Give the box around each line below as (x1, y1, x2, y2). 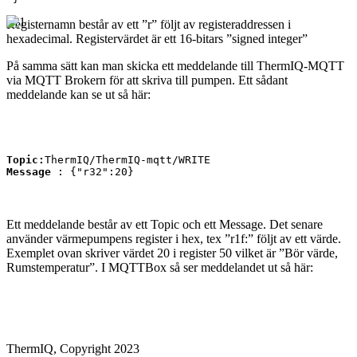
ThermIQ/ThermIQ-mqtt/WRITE (45, 153, 217, 166)
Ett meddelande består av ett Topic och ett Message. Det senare (6, 217, 323, 231)
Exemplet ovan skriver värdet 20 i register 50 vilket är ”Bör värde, (6, 245, 338, 260)
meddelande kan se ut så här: (6, 87, 151, 101)
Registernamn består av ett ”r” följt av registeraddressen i (6, 17, 291, 31)
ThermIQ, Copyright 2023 (6, 341, 139, 355)
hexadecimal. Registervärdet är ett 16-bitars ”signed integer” (6, 31, 308, 45)
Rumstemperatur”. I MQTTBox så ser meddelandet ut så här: (6, 260, 313, 274)
